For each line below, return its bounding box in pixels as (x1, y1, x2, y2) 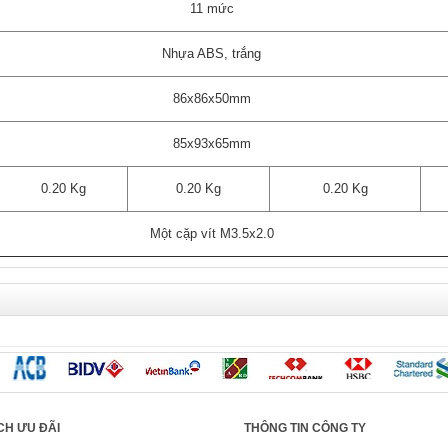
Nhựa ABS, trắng (162, 46, 261, 62)
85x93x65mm (172, 136, 251, 152)
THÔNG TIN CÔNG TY (244, 421, 366, 436)
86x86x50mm (172, 91, 251, 107)
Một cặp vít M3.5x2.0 (149, 226, 274, 242)
